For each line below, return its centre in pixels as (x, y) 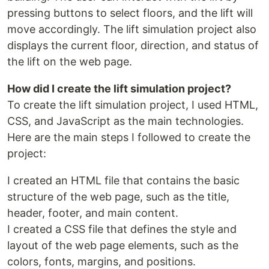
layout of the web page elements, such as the (123, 246)
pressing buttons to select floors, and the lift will (130, 13)
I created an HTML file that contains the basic (123, 181)
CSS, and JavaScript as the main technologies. (125, 121)
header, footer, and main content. (93, 213)
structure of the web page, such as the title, (118, 197)
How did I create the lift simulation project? (119, 89)
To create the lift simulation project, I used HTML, (133, 105)
